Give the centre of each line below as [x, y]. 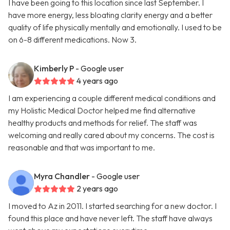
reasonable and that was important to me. [82, 148]
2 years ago [97, 189]
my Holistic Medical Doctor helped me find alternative [102, 111]
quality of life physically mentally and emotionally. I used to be [115, 27]
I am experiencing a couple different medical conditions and [112, 98]
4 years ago [97, 81]
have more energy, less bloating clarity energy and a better [110, 15]
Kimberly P [54, 69]
